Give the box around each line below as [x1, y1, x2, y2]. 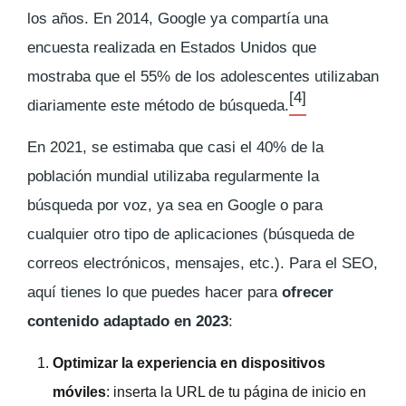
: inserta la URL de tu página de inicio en [106, 383, 366, 400]
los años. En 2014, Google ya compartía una [27, 9, 328, 27]
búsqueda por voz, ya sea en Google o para [27, 196, 323, 214]
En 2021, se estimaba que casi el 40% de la [27, 138, 324, 156]
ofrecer [282, 283, 333, 301]
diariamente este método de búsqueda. [27, 96, 289, 114]
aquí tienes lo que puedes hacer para [27, 283, 282, 301]
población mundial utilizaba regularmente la [27, 167, 319, 185]
